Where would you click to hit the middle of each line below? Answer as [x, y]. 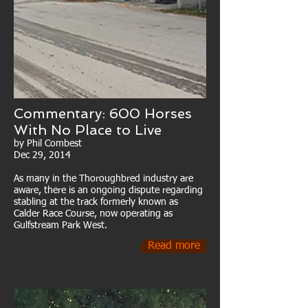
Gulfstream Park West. [63, 225]
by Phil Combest [48, 144]
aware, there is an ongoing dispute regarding [108, 190]
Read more [174, 246]
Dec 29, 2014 [42, 155]
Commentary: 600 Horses [103, 113]
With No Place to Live [88, 130]
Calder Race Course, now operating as [93, 214]
